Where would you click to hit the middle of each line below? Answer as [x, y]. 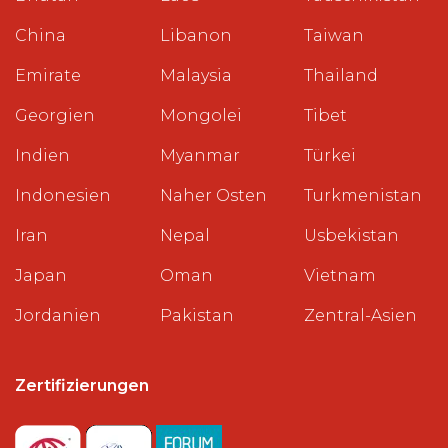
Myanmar [199, 155]
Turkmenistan [363, 195]
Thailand [341, 75]
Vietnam [340, 275]
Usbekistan [352, 235]
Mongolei [200, 115]
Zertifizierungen [82, 385]
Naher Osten [213, 195]
